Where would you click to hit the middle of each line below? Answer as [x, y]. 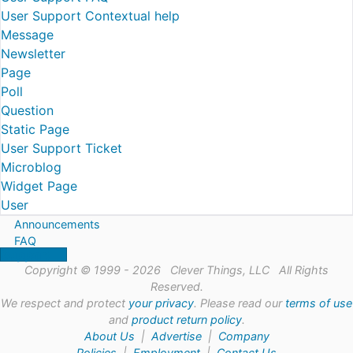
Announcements [57, 224]
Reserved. [176, 286]
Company [243, 336]
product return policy [186, 320]
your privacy [161, 303]
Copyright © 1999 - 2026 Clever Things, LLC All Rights [176, 270]
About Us [109, 336]
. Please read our [240, 303]
